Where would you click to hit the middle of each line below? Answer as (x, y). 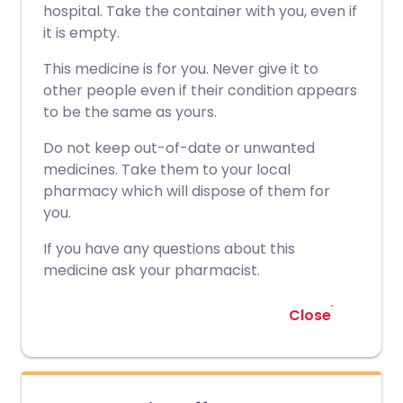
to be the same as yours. (130, 112)
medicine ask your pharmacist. (152, 270)
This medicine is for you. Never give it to (181, 69)
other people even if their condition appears (200, 90)
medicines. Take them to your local (167, 170)
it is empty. (81, 33)
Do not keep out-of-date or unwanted (179, 148)
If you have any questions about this (169, 249)
